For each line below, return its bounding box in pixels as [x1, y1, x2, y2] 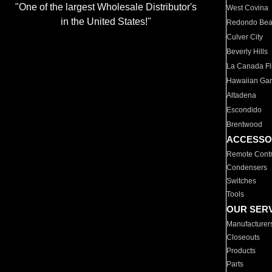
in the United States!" [60, 16, 151, 27]
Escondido [226, 106, 262, 114]
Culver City [226, 33, 263, 41]
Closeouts [226, 233, 260, 242]
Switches [226, 177, 257, 185]
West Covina [226, 4, 269, 12]
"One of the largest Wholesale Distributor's [15, 2, 197, 13]
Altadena [226, 91, 257, 100]
